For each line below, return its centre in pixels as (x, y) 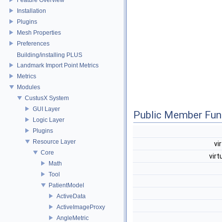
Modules (28, 87)
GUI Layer (46, 109)
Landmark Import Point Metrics (58, 65)
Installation (31, 11)
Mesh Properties (39, 32)
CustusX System (47, 98)
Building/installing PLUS (50, 55)
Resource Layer (54, 141)
